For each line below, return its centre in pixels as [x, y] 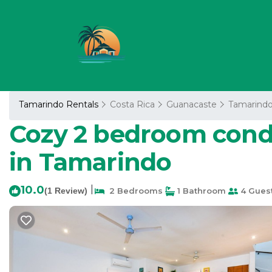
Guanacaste [192, 104]
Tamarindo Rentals [60, 104]
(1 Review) [66, 191]
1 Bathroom [200, 191]
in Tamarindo [90, 162]
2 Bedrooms [134, 191]
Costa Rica [132, 104]
